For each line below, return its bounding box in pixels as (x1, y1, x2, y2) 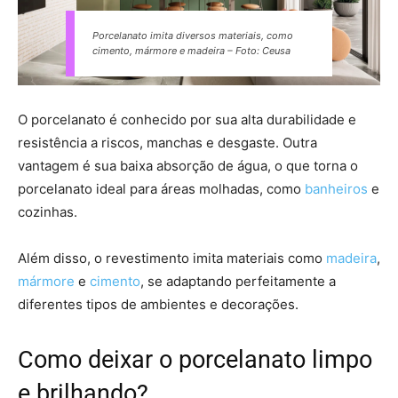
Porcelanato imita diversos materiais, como (92, 29, 293, 43)
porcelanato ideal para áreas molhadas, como (18, 180, 305, 198)
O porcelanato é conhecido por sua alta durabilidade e (18, 111, 356, 129)
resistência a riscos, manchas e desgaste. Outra (18, 134, 317, 152)
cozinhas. (18, 203, 81, 221)
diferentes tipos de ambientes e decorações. (18, 296, 302, 314)
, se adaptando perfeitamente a (140, 273, 336, 291)
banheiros (305, 180, 368, 198)
